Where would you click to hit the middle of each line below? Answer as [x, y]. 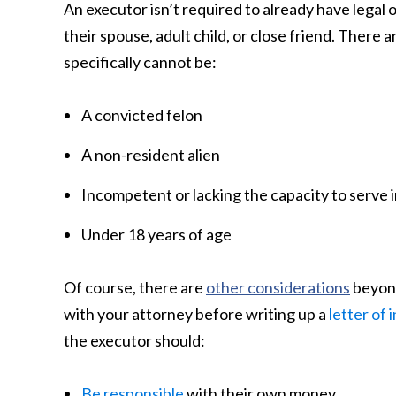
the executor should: [134, 340]
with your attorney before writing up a [196, 314]
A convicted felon [142, 115]
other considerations [278, 287]
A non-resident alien [151, 155]
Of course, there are [135, 287]
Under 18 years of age [156, 234]
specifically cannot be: [140, 62]
